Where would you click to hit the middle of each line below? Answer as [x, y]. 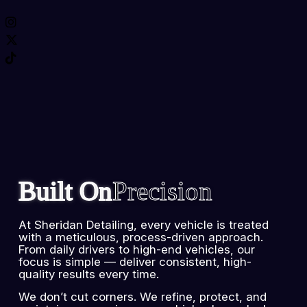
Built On [66, 191]
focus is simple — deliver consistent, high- [135, 262]
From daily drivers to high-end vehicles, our [137, 249]
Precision [163, 191]
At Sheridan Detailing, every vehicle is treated [144, 225]
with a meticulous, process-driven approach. [141, 237]
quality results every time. [89, 274]
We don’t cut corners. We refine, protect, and [143, 297]
